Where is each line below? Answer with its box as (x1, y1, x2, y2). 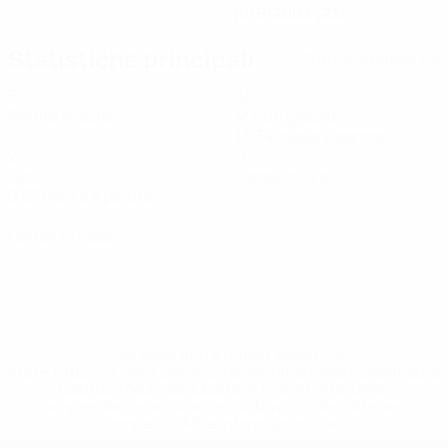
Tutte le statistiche (302, 47, 440, 70)
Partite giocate (8, 105, 116, 127)
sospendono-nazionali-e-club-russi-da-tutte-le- (45, 395, 403, 417)
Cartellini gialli (236, 165, 340, 187)
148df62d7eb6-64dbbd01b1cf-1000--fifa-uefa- (56, 378, 392, 400)
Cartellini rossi (8, 225, 113, 247)
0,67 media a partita (8, 185, 152, 207)
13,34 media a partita (236, 125, 385, 147)
